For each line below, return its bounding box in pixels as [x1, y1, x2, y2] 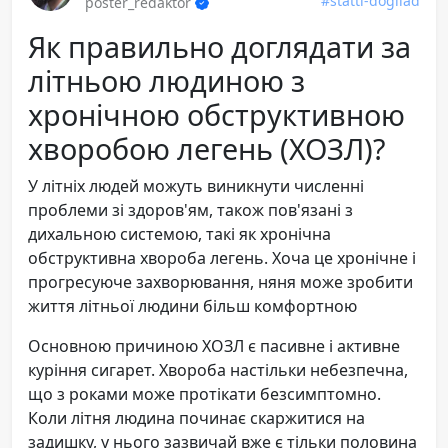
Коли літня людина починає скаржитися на [28, 406, 365, 429]
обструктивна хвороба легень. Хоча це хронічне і [28, 246, 416, 269]
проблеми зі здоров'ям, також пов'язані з [28, 198, 353, 221]
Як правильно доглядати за [28, 26, 411, 66]
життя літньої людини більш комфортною [28, 294, 357, 317]
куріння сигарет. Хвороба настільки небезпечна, [28, 358, 408, 381]
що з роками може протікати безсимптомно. [28, 382, 381, 405]
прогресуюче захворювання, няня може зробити [28, 270, 413, 293]
